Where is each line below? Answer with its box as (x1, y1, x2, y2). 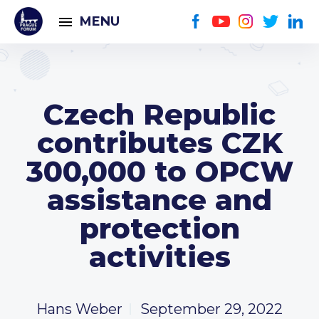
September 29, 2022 (140, 300, 283, 318)
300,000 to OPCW (26, 154, 293, 189)
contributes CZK (36, 125, 283, 160)
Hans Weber (36, 300, 122, 318)
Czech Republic (43, 97, 276, 132)
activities (88, 239, 231, 274)
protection (79, 211, 240, 246)
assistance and (47, 182, 272, 217)
